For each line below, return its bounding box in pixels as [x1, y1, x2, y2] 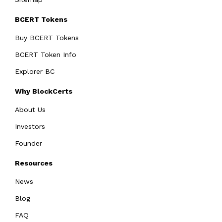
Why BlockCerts [15, 87, 72, 95]
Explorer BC [15, 67, 55, 75]
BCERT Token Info [15, 50, 76, 58]
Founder [15, 139, 42, 147]
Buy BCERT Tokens [15, 33, 79, 42]
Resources [15, 159, 53, 167]
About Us [15, 105, 46, 113]
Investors [15, 122, 45, 130]
